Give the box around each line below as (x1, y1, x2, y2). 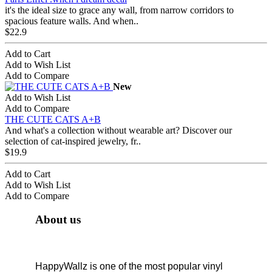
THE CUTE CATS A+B (5, 114, 101, 124)
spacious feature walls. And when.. (5, 15, 138, 26)
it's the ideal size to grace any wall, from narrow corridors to (5, 4, 234, 15)
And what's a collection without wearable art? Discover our (5, 124, 232, 135)
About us (35, 212, 81, 226)
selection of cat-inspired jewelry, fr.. (5, 135, 141, 146)
